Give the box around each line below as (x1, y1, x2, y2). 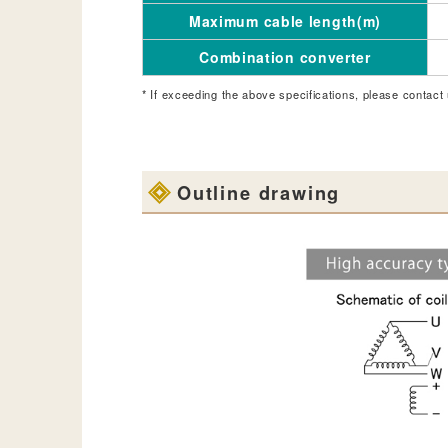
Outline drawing (177, 179, 341, 206)
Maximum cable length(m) (188, 10, 382, 31)
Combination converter (199, 46, 371, 67)
